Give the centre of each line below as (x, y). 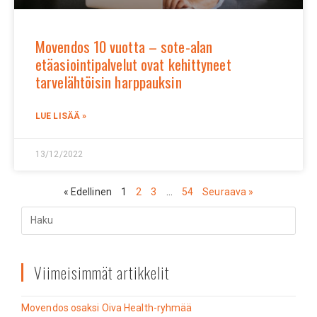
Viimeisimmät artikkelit (102, 272)
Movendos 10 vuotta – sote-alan (124, 46)
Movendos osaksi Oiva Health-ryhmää (107, 307)
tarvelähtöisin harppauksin (109, 81)
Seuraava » (228, 191)
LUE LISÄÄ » (61, 116)
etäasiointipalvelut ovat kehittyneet (133, 64)
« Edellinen (87, 191)
